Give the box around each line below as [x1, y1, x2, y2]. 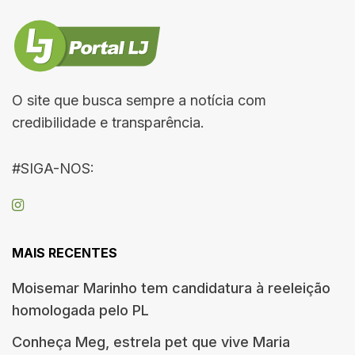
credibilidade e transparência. [12, 113, 204, 131]
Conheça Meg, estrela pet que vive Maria [12, 333, 290, 350]
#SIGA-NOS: [12, 159, 94, 177]
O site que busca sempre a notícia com [12, 91, 266, 109]
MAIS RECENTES [12, 244, 117, 261]
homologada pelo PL [12, 301, 149, 319]
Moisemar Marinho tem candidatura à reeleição [12, 279, 330, 296]
